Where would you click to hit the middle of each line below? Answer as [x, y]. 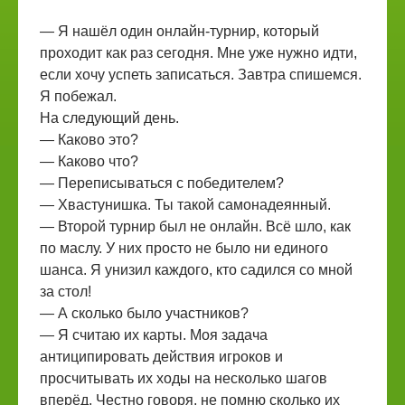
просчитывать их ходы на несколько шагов [184, 378]
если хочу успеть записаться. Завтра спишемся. [201, 75]
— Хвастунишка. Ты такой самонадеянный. [185, 205]
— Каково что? [89, 161]
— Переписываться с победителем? [162, 183]
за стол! [66, 292]
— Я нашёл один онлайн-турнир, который [179, 31]
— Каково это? [89, 140]
